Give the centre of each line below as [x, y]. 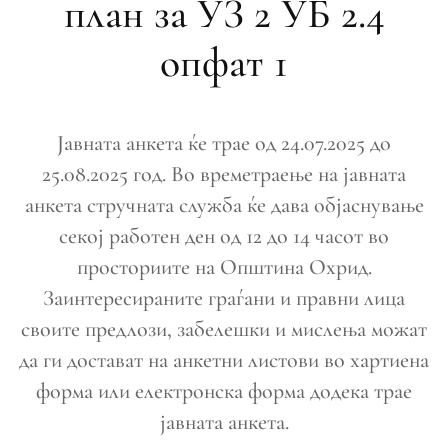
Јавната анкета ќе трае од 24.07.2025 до [224, 143]
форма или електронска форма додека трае [224, 391]
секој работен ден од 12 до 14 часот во [224, 236]
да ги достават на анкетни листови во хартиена [224, 360]
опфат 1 [224, 63]
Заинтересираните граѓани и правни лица [224, 298]
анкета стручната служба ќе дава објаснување [224, 205]
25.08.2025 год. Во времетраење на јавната [224, 174]
